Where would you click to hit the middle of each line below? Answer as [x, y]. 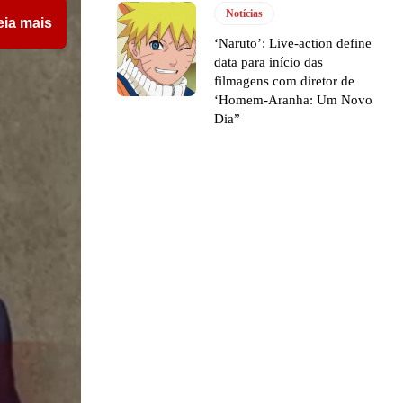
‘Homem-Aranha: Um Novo [294, 99]
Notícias [245, 13]
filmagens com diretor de [285, 81]
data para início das [269, 62]
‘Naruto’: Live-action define [293, 43]
